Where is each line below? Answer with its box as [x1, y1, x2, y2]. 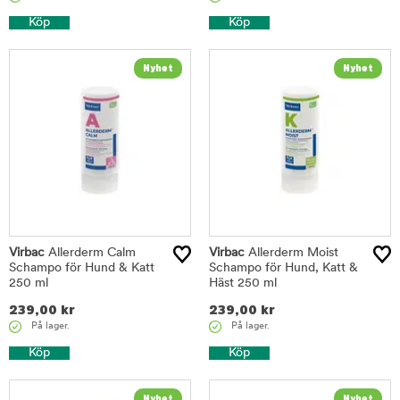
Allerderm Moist [245, 246, 338, 260]
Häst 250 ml [209, 276, 277, 290]
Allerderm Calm [45, 246, 136, 260]
